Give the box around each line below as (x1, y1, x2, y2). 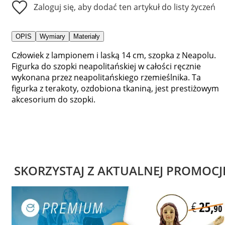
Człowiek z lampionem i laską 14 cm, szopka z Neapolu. (12, 49, 216, 61)
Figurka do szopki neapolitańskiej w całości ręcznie (12, 60, 201, 72)
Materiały (73, 32, 100, 40)
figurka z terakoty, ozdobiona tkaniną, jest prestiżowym (12, 82, 219, 94)
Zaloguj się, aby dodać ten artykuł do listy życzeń (34, 1, 215, 13)
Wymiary (40, 32, 65, 40)
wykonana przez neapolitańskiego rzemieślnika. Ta (12, 71, 201, 83)
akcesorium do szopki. (12, 93, 95, 105)
